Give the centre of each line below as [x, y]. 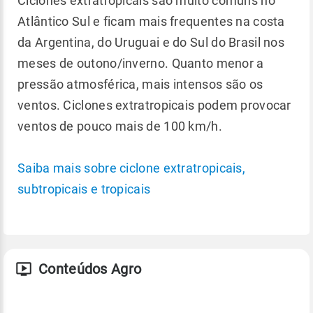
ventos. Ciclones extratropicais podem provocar [154, 105]
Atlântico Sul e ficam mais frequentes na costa [151, 21]
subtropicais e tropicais [84, 189]
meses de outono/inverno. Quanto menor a [141, 63]
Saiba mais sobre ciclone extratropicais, [131, 168]
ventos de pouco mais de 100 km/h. [120, 126]
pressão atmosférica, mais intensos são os [140, 84]
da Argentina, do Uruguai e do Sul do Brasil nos [151, 42]
